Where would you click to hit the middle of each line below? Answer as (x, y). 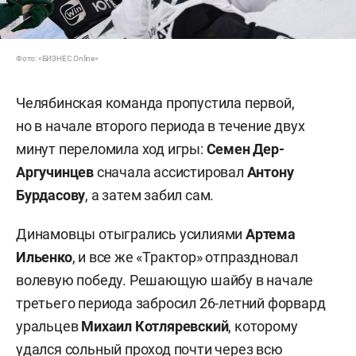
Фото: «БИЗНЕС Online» (57, 59)
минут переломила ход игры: (111, 149)
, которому (263, 327)
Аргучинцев (55, 172)
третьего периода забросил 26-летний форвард (171, 304)
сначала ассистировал (169, 172)
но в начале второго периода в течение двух (161, 126)
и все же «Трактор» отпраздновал (188, 257)
